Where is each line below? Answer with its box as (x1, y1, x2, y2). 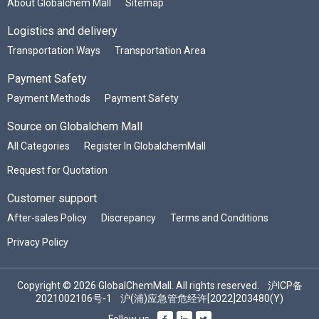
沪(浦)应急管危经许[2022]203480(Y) (120, 292, 283, 304)
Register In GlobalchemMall (84, 140, 206, 152)
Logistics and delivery (7, 23, 117, 38)
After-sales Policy (7, 211, 87, 224)
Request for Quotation (7, 164, 108, 176)
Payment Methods (7, 92, 90, 104)
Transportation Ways (7, 44, 100, 56)
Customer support (7, 191, 97, 205)
